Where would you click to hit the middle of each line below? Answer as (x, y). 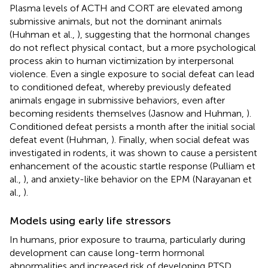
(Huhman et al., (43, 34)
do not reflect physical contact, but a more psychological (133, 47)
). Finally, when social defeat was (180, 139)
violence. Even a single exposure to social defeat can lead (132, 74)
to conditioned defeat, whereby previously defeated (120, 87)
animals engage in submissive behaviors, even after (117, 100)
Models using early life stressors (90, 220)
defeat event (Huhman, (60, 139)
